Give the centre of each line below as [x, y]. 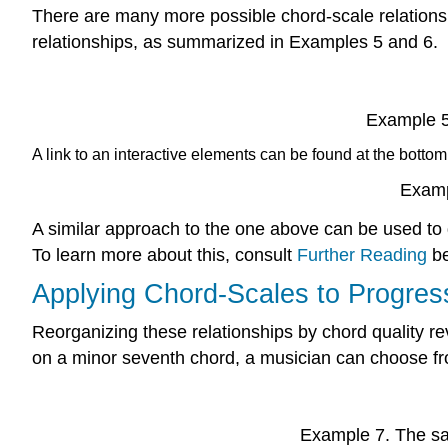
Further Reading [362, 255]
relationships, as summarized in [160, 42]
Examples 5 [336, 42]
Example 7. [344, 435]
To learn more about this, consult [164, 255]
